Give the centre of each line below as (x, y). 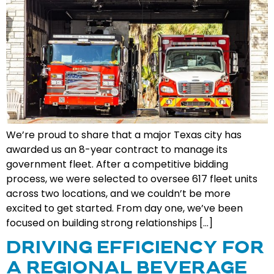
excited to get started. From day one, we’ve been (124, 208)
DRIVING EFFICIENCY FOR (135, 249)
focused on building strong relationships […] (109, 223)
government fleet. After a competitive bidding (117, 164)
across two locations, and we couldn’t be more (118, 193)
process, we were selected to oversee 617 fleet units (132, 179)
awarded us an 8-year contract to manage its (117, 149)
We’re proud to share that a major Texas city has (124, 135)
